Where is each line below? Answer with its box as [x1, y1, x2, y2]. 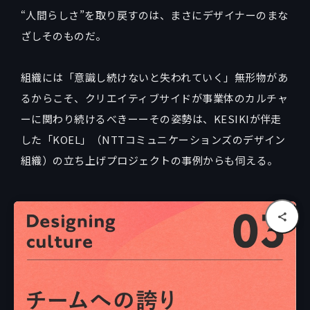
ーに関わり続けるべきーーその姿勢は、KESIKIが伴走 [21, 111, 282, 127]
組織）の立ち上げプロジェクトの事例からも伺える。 [21, 153, 278, 168]
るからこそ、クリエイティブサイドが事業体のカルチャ [21, 91, 288, 106]
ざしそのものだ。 [21, 28, 107, 44]
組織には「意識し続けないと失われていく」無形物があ [21, 70, 288, 85]
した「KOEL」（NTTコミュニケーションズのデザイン [21, 132, 286, 147]
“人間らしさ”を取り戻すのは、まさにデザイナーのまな [21, 8, 289, 23]
